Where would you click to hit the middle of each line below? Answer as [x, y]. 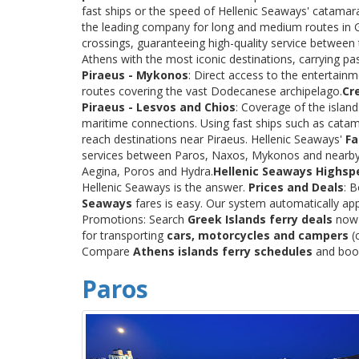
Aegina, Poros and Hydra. [147, 171]
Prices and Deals [296, 187]
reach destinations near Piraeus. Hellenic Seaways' [214, 139]
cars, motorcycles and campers [258, 235]
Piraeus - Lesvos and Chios [159, 107]
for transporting [124, 235]
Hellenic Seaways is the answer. [165, 187]
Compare [107, 251]
